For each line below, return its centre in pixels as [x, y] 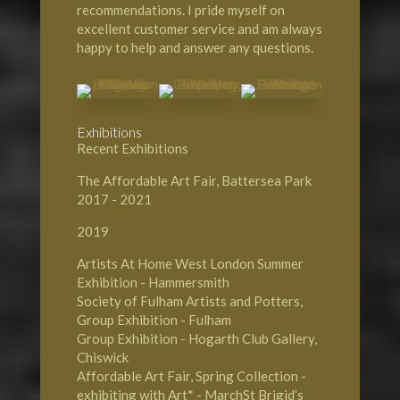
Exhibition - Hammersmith [153, 283]
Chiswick [102, 358]
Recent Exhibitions [132, 149]
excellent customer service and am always [199, 29]
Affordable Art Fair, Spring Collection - [191, 376]
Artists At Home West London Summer [190, 264]
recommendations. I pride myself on [180, 10]
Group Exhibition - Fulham [154, 320]
